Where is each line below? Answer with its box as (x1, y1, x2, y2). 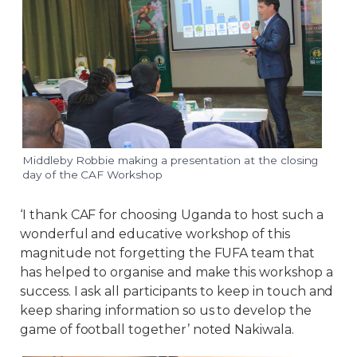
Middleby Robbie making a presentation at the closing (22, 154, 319, 167)
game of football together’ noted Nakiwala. (20, 322, 294, 338)
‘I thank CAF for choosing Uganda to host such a (20, 207, 324, 223)
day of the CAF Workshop (22, 168, 163, 182)
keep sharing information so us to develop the (20, 303, 312, 319)
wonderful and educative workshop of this (20, 226, 291, 242)
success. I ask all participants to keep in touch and (20, 284, 334, 300)
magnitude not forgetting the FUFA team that (20, 245, 315, 261)
